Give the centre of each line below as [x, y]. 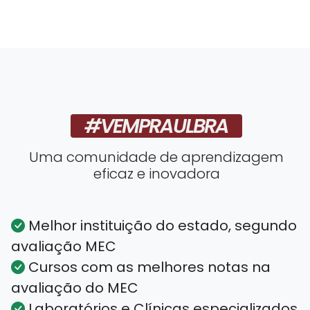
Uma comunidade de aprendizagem [156, 157]
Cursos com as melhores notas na [148, 267]
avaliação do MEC [75, 288]
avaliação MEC [64, 247]
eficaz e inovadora [156, 174]
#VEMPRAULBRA [156, 126]
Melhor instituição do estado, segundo [161, 226]
